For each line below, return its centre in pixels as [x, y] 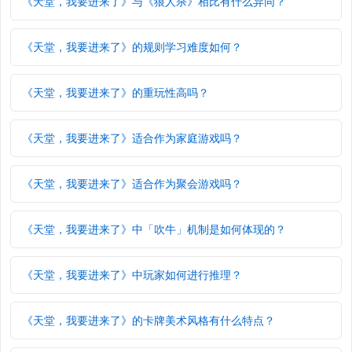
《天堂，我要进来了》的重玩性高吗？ [115, 93]
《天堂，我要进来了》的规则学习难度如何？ [132, 47]
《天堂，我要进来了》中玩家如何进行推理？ [132, 275]
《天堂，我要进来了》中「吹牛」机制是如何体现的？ [154, 229]
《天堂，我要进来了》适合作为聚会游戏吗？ [132, 184]
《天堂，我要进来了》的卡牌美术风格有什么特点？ [148, 321]
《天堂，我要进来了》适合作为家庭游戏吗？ [132, 138]
